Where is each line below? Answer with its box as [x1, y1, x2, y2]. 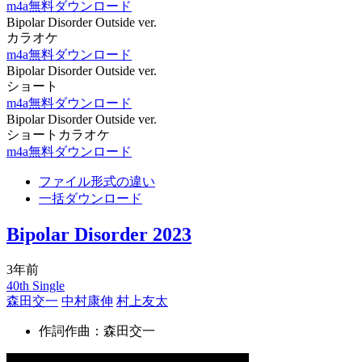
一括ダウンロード [39, 192, 142, 206]
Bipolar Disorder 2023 [6, 224, 192, 246]
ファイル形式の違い [39, 175, 155, 189]
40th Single [6, 279, 65, 293]
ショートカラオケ [6, 128, 110, 142]
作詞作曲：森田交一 [39, 324, 155, 338]
